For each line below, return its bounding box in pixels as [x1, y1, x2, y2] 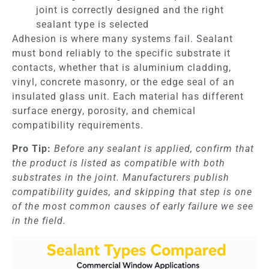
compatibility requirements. [12, 119, 144, 131]
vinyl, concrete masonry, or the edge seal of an [12, 76, 235, 88]
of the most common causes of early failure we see [12, 200, 253, 212]
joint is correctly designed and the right [36, 4, 224, 16]
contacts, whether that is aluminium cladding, [12, 62, 231, 74]
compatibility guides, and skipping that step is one [12, 186, 252, 198]
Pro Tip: [12, 142, 51, 154]
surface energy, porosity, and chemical [12, 105, 196, 117]
